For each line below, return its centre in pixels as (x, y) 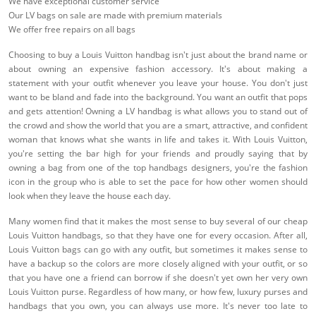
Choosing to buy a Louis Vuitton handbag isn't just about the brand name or (158, 55)
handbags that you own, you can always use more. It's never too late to (158, 306)
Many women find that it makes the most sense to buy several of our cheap (158, 221)
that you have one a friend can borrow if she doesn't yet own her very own (158, 278)
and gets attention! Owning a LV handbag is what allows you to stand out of (158, 111)
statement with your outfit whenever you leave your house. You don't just (158, 83)
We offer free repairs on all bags (72, 30)
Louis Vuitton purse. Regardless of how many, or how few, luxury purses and (158, 292)
